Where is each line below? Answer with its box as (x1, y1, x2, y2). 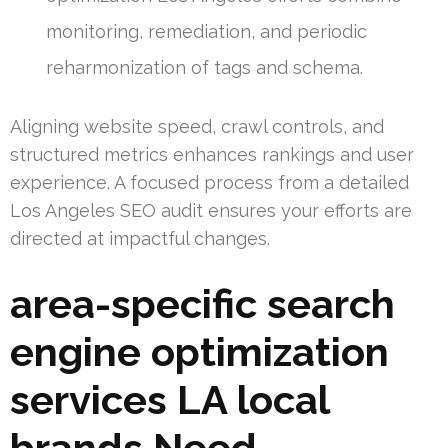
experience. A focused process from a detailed (10, 171, 409, 193)
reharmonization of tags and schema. (46, 56, 363, 78)
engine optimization (10, 327, 389, 375)
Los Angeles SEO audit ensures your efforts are (10, 199, 412, 221)
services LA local (10, 375, 329, 423)
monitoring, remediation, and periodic (46, 20, 367, 42)
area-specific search (10, 279, 395, 327)
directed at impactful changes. (10, 227, 270, 249)
